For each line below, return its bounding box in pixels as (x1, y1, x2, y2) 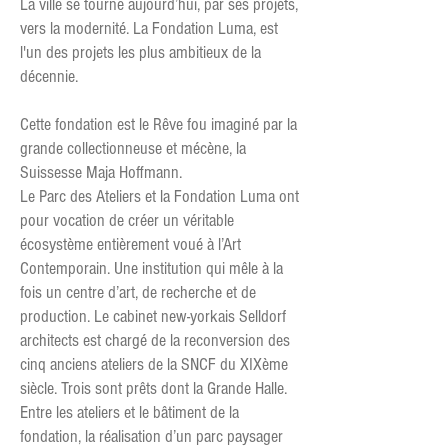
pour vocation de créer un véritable (20, 210, 234, 231)
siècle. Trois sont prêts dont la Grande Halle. (20, 378, 287, 399)
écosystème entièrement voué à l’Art (20, 234, 241, 255)
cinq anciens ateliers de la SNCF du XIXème (20, 354, 288, 375)
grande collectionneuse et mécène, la (20, 138, 246, 159)
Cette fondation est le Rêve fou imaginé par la (20, 114, 297, 135)
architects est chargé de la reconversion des (20, 330, 290, 351)
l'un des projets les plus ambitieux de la (20, 42, 261, 63)
